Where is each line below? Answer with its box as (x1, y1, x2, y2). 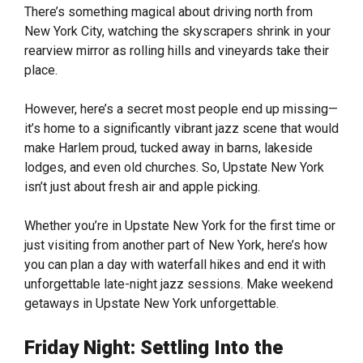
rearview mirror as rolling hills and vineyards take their (24, 43, 329, 59)
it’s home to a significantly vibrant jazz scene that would (24, 121, 339, 137)
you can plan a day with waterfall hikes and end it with (24, 257, 326, 273)
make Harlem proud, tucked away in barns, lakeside (24, 140, 313, 156)
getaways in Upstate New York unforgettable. (24, 296, 282, 312)
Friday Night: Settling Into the (24, 336, 283, 360)
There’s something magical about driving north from (24, 4, 313, 20)
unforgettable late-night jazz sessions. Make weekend (24, 276, 333, 293)
